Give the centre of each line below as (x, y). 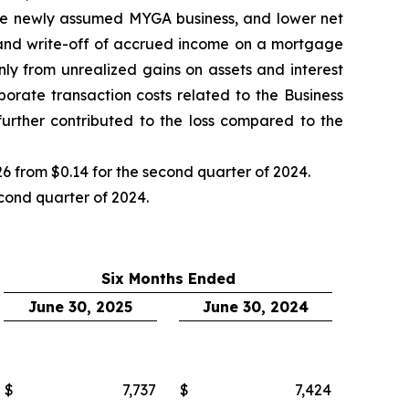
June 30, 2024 (256, 307)
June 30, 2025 (80, 307)
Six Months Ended (168, 279)
